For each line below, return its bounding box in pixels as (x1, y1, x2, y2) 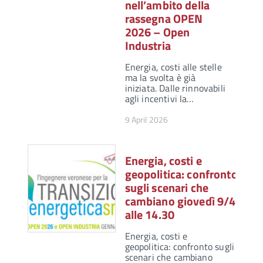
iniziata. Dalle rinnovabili (124, 81, 225, 96)
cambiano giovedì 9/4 (124, 192, 236, 211)
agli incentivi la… (124, 92, 194, 106)
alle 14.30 (124, 205, 174, 224)
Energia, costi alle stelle (124, 60, 222, 75)
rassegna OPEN (124, 9, 203, 28)
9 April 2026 (124, 113, 168, 126)
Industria (124, 36, 171, 55)
